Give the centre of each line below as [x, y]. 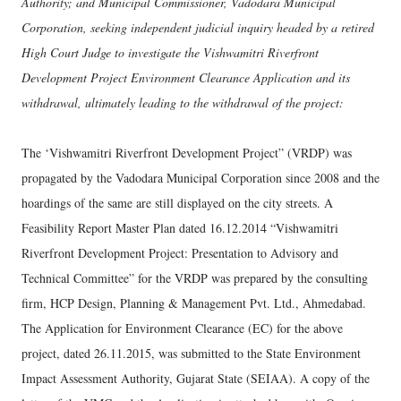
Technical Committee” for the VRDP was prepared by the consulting [195, 278]
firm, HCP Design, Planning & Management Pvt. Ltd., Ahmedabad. [194, 303]
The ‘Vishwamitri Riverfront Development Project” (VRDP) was [187, 153]
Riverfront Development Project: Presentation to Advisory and [180, 253]
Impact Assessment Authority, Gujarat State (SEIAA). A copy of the [196, 378]
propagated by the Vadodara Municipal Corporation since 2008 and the [200, 178]
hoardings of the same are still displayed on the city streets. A [177, 203]
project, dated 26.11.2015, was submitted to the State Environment [191, 353]
